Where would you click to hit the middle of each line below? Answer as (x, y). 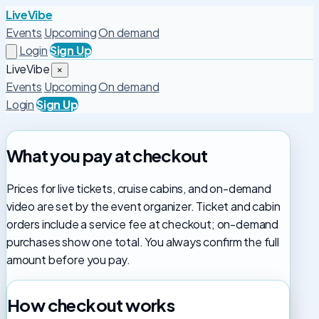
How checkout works (91, 304)
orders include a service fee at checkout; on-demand (143, 224)
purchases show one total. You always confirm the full (143, 241)
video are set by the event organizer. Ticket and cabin (143, 206)
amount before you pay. (69, 259)
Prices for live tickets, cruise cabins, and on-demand (139, 188)
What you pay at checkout (107, 155)
